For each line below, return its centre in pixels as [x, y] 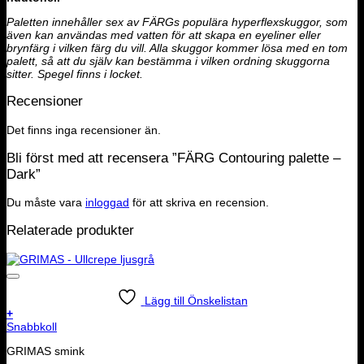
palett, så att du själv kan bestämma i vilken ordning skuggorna [168, 61]
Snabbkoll [32, 326]
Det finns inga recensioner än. [84, 130]
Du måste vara [46, 203]
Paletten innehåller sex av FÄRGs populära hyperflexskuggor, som [177, 22]
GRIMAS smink [45, 351]
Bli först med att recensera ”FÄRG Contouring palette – [173, 158]
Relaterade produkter [70, 231]
